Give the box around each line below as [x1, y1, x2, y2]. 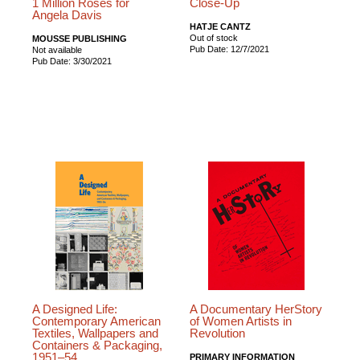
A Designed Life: [32, 302, 117, 316]
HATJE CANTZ [190, 21, 252, 31]
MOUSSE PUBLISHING [32, 33, 127, 43]
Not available [32, 44, 82, 55]
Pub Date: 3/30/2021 [32, 55, 112, 66]
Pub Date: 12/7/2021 [190, 43, 270, 54]
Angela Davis [32, 8, 102, 22]
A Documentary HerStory [190, 302, 323, 316]
